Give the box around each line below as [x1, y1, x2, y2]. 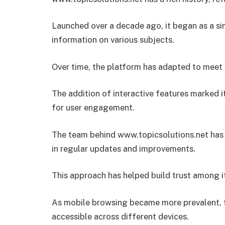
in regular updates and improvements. [52, 143, 195, 154]
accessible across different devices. [52, 211, 189, 221]
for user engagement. [52, 102, 135, 113]
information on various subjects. [52, 35, 174, 45]
